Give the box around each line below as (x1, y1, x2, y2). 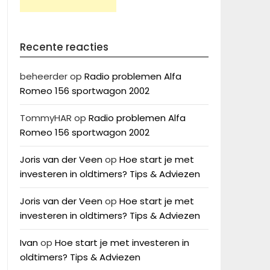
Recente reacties (19, 40, 108, 54)
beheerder (19, 70, 67, 83)
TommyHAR (19, 111, 72, 124)
